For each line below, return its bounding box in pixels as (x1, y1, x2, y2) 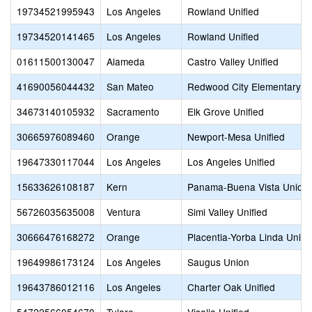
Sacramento (107, 104, 159, 118)
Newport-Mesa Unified (187, 130, 285, 143)
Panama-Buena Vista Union (187, 180, 309, 194)
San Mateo (107, 79, 154, 93)
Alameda (107, 54, 145, 68)
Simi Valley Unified (187, 205, 267, 219)
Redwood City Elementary (187, 79, 301, 93)
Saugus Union (187, 255, 249, 269)
